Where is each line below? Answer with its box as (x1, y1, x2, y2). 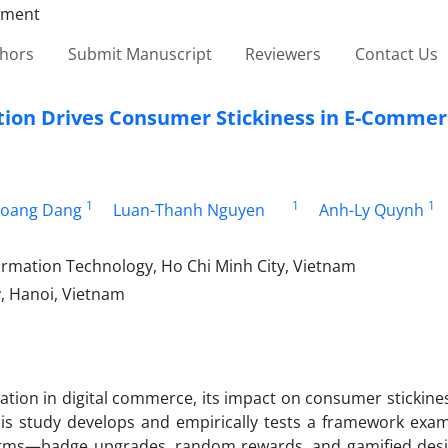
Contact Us (354, 42, 438, 65)
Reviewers (245, 42, 322, 65)
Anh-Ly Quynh (318, 198, 424, 221)
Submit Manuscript (67, 42, 212, 65)
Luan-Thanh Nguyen (112, 198, 265, 221)
